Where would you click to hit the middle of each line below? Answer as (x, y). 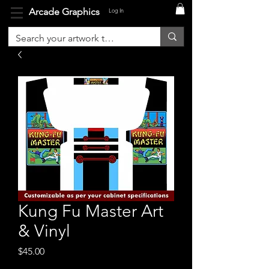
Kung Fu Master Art (91, 211)
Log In (116, 10)
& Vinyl (44, 231)
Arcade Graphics (64, 12)
